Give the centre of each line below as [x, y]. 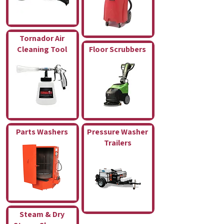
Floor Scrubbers [117, 49]
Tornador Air [42, 38]
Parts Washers [42, 132]
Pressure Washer [117, 132]
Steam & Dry [42, 214]
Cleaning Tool [42, 49]
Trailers [117, 143]
